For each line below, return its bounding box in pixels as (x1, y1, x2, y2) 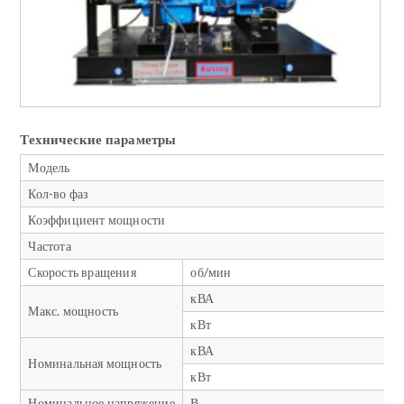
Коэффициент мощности (28, 212, 166, 228)
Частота (28, 238, 71, 254)
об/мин (190, 264, 232, 280)
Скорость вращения (28, 264, 136, 280)
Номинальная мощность (28, 355, 162, 372)
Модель (28, 160, 70, 176)
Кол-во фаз (28, 186, 89, 202)
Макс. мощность (28, 303, 119, 319)
